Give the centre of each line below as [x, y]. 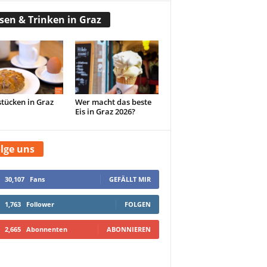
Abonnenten [46, 229]
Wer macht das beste [113, 102]
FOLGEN [137, 204]
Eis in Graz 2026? [105, 112]
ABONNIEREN [128, 229]
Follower [40, 204]
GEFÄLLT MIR [130, 179]
